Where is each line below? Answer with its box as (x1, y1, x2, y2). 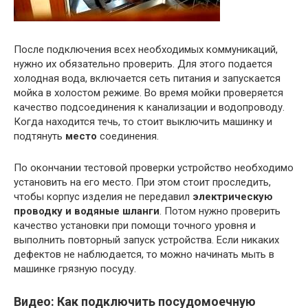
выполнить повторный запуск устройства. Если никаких (14, 234, 279, 247)
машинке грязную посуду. (14, 263, 136, 276)
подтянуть (14, 130, 65, 143)
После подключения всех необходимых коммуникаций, (14, 43, 278, 56)
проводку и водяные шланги (14, 205, 159, 218)
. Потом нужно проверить (159, 205, 280, 218)
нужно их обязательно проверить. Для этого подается (14, 58, 272, 71)
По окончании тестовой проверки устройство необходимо (14, 162, 294, 175)
